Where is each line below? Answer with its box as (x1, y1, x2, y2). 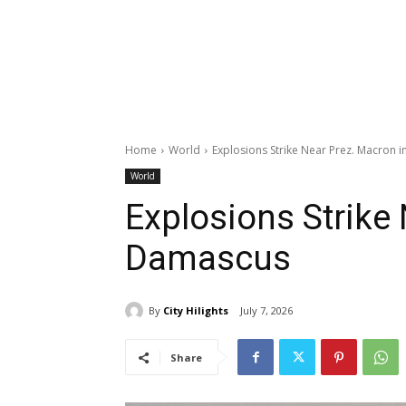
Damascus (125, 238, 291, 279)
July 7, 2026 (240, 304, 293, 318)
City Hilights (163, 303, 228, 317)
